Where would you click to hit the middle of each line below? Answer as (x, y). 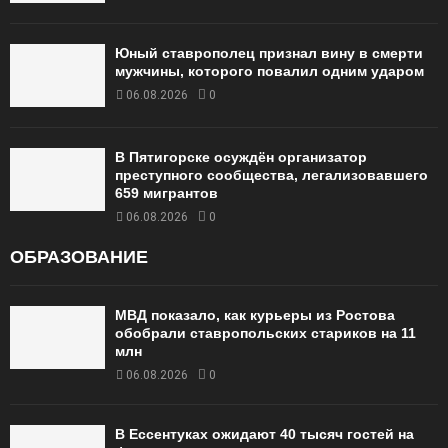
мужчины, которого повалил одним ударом (269, 70)
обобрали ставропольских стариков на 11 (265, 332)
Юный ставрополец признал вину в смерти (269, 52)
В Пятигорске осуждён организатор (241, 156)
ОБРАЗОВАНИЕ (79, 256)
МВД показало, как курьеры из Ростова (255, 314)
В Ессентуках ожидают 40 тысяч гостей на (264, 433)
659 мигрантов (166, 192)
